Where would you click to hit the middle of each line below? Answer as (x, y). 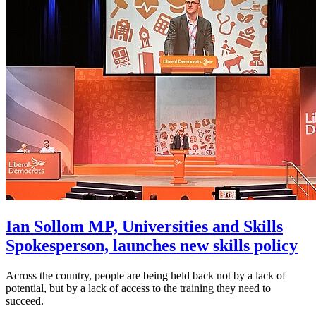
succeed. (25, 300)
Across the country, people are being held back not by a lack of (146, 275)
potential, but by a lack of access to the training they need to (138, 288)
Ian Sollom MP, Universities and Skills (144, 226)
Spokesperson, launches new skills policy (152, 245)
